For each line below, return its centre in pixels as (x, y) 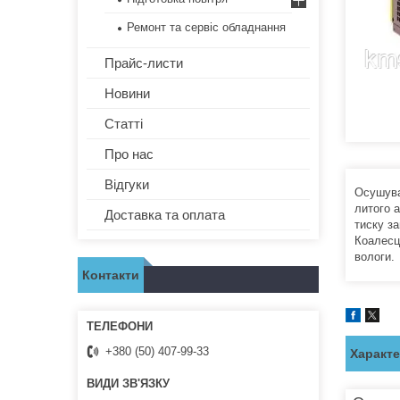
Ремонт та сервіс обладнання (206, 28)
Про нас (129, 154)
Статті (124, 124)
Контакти (111, 275)
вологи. (375, 256)
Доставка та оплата (165, 215)
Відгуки (127, 185)
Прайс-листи (144, 63)
